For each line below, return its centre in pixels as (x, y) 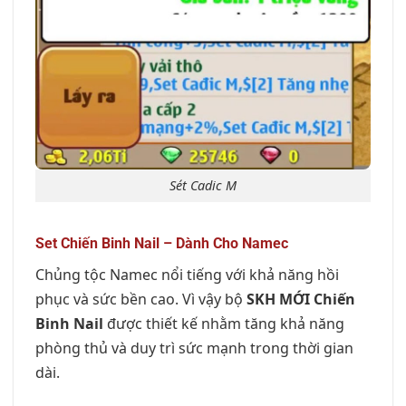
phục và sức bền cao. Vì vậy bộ (141, 299)
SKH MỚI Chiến (301, 299)
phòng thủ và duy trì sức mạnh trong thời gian (194, 348)
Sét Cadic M (203, 186)
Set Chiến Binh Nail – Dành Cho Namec (162, 243)
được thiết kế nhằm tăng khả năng (224, 323)
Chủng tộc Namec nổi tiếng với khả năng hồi (187, 274)
